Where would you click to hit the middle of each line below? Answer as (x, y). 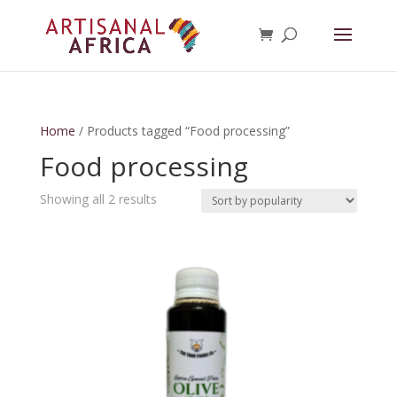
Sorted (175, 198)
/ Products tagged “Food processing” (182, 131)
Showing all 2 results (98, 199)
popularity (184, 239)
